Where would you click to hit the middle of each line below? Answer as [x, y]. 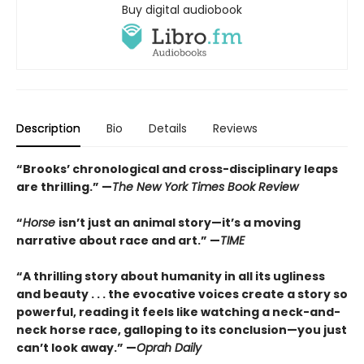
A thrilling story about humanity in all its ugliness [174, 276]
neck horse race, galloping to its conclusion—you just [182, 329]
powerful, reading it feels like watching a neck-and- [178, 312]
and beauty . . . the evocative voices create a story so [182, 294]
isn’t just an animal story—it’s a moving [180, 222]
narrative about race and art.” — [118, 240]
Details [168, 128]
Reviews [235, 128]
